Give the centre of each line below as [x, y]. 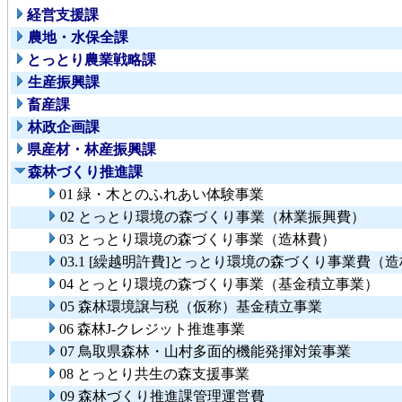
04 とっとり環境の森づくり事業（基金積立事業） [219, 284]
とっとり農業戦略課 [92, 60]
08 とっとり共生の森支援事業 [154, 374]
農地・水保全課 [78, 38]
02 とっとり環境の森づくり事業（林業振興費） [213, 217]
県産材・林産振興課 [92, 150]
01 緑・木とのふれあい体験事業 [162, 195]
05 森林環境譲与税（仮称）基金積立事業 [191, 307]
